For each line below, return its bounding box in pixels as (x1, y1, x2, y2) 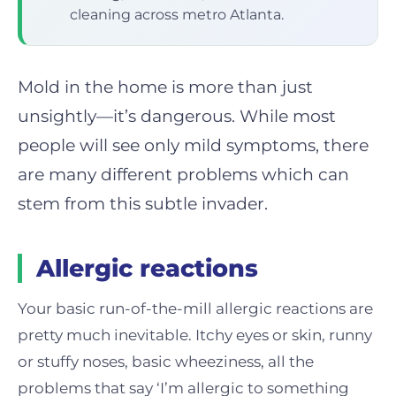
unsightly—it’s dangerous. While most (18, 106, 336, 127)
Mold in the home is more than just (18, 77, 313, 98)
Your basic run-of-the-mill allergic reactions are (18, 300, 373, 318)
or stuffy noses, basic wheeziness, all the (18, 353, 314, 371)
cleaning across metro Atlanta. (70, 6, 284, 24)
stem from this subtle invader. (18, 194, 268, 215)
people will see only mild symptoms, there (18, 135, 369, 156)
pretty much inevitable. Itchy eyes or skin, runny (18, 326, 372, 345)
